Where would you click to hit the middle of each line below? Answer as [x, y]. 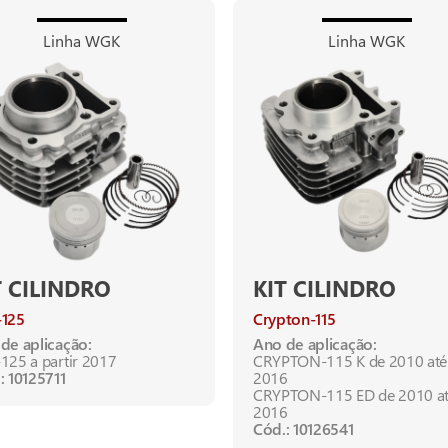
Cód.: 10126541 [303, 429]
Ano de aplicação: [315, 344]
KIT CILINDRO [324, 288]
